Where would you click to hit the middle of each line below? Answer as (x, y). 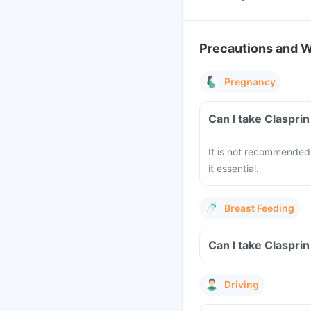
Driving (242, 284)
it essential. (234, 168)
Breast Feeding (259, 208)
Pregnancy (250, 82)
